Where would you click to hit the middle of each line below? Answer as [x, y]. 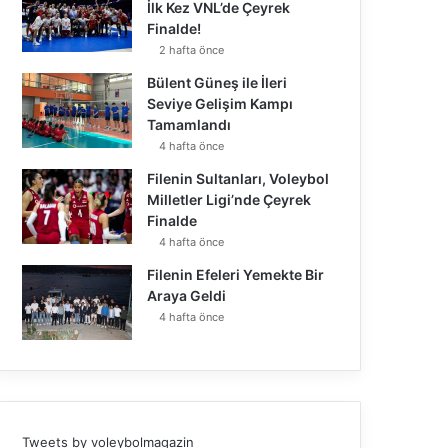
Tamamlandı [189, 124]
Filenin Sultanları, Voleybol [238, 178]
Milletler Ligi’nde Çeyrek [229, 199]
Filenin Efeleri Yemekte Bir [236, 274]
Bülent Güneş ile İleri [217, 82]
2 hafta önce [192, 49]
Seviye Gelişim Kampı [220, 103]
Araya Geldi [187, 295]
